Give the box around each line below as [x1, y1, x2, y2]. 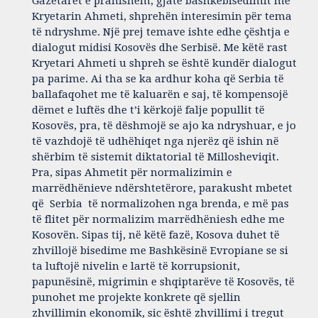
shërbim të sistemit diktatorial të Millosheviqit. [32, 150, 279, 164]
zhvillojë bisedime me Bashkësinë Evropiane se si [32, 244, 288, 258]
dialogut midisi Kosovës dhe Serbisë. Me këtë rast [32, 41, 287, 55]
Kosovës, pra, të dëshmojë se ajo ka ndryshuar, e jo [32, 119, 296, 133]
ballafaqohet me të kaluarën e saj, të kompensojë [32, 88, 288, 102]
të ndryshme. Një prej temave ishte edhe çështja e [32, 26, 290, 39]
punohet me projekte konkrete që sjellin [32, 291, 241, 305]
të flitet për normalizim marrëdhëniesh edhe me [32, 213, 285, 226]
